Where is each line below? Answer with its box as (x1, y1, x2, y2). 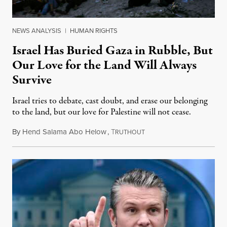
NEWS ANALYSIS (12, 26, 61, 35)
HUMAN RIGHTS (70, 26, 118, 35)
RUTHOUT (115, 128, 145, 137)
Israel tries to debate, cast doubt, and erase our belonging (12, 95, 207, 108)
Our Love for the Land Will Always (12, 56, 197, 75)
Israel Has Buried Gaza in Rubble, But (12, 42, 213, 60)
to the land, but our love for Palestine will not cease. (12, 106, 191, 119)
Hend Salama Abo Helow (22, 126, 106, 137)
